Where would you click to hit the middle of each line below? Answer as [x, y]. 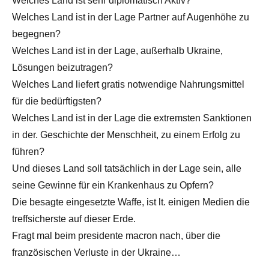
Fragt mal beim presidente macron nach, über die [116, 235]
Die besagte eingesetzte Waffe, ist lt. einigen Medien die [131, 202]
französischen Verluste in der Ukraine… [96, 252]
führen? [28, 151]
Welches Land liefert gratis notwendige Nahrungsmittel [128, 84]
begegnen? [36, 34]
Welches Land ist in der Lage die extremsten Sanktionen [132, 118]
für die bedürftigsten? [57, 101]
